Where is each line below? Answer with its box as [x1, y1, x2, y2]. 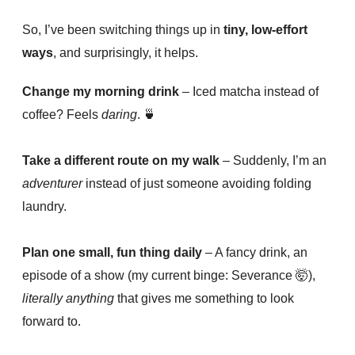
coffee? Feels [22, 108, 101, 122]
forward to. [22, 315, 81, 329]
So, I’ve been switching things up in [22, 23, 223, 37]
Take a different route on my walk [22, 154, 219, 168]
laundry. [22, 200, 67, 214]
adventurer [22, 177, 82, 191]
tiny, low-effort [223, 23, 307, 37]
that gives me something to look [114, 292, 294, 306]
